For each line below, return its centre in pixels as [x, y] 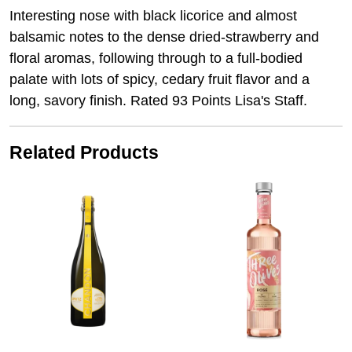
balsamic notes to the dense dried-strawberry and [164, 37]
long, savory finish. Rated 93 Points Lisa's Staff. [158, 101]
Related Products [84, 153]
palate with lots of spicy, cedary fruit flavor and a [159, 80]
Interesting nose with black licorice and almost [153, 16]
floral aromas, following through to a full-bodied [156, 59]
